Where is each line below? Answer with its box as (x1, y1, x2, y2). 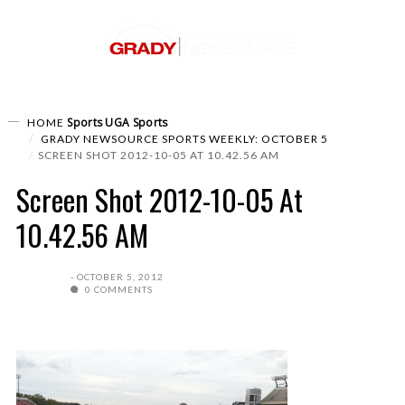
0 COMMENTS (82, 284, 153, 295)
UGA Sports (105, 115, 168, 130)
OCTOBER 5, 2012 (77, 271, 164, 282)
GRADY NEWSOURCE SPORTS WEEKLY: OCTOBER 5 (38, 132, 328, 146)
